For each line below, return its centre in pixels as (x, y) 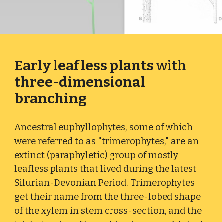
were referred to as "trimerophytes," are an (107, 141)
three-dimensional (80, 82)
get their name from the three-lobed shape (108, 197)
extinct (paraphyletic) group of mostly (97, 155)
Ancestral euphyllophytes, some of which (104, 127)
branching (51, 98)
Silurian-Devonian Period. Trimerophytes (105, 183)
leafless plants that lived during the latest (106, 169)
